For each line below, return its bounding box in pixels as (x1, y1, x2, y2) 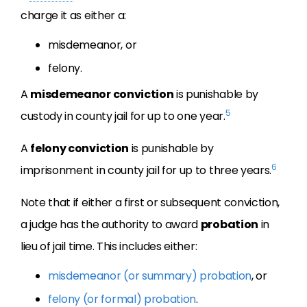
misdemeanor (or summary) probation (48, 268, 252, 284)
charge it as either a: (21, 8, 126, 23)
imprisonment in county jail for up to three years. (21, 162, 271, 178)
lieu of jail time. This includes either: (21, 238, 197, 254)
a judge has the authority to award (21, 217, 201, 232)
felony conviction (30, 140, 129, 156)
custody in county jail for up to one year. (21, 108, 225, 124)
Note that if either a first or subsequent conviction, (21, 195, 280, 210)
